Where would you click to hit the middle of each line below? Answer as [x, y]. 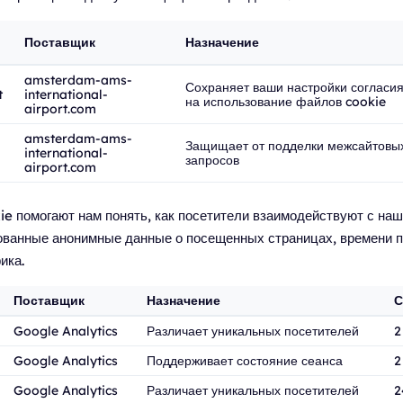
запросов [212, 160]
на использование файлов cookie [286, 102]
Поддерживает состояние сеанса [245, 361]
